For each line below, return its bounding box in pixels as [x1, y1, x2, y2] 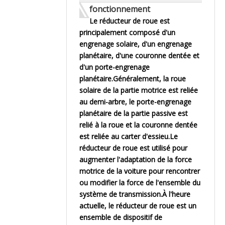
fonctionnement [89, 4, 150, 15]
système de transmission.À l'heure [79, 189, 190, 199]
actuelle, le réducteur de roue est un [79, 201, 196, 210]
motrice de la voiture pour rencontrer [79, 166, 200, 176]
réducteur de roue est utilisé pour [79, 143, 187, 153]
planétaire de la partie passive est [79, 108, 188, 118]
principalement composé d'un [79, 28, 175, 37]
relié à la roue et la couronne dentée [79, 120, 197, 130]
